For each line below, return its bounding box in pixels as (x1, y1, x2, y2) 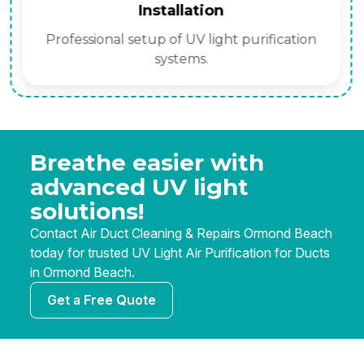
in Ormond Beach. (30, 264, 135, 281)
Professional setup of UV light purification (45, 32, 317, 48)
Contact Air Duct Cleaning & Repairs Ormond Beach (30, 225, 332, 242)
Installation (138, 2, 224, 20)
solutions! (30, 197, 144, 226)
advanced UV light (30, 173, 249, 201)
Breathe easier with (30, 149, 264, 177)
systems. (154, 51, 208, 67)
